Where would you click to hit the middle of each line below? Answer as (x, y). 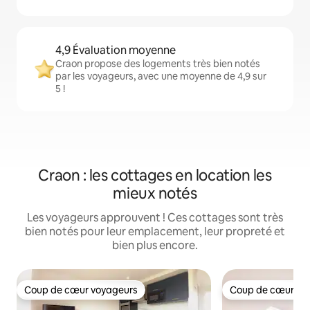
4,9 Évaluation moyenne (116, 51)
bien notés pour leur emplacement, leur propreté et (155, 232)
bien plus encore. (155, 246)
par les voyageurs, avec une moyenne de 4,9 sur (161, 76)
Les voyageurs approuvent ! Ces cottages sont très (155, 218)
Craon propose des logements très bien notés (158, 64)
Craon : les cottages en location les (155, 176)
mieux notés (155, 194)
